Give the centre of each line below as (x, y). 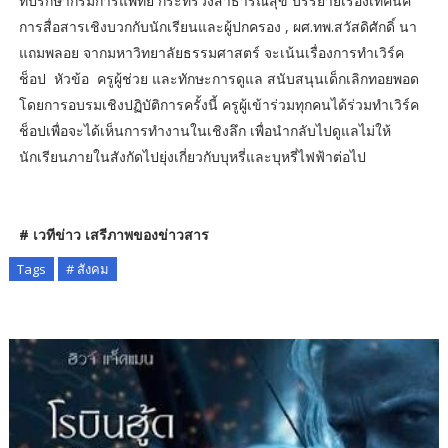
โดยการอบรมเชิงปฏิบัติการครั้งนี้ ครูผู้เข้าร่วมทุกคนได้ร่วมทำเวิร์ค (218, 104)
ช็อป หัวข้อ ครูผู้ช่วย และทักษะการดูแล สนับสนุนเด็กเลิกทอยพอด (218, 78)
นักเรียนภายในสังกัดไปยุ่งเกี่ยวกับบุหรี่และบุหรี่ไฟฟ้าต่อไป (194, 156)
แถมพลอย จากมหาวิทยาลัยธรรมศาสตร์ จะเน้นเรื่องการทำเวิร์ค (211, 52)
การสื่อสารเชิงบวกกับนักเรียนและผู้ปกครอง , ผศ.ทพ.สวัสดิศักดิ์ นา (217, 26)
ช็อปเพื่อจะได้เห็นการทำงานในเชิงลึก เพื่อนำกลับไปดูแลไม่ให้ (204, 130)
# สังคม (87, 268)
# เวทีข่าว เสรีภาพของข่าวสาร (113, 234)
